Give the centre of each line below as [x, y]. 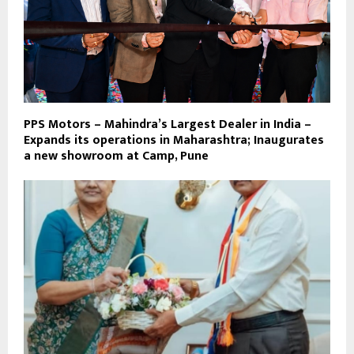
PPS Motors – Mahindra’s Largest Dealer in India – [168, 125]
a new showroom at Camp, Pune [116, 156]
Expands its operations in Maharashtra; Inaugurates [174, 141]
